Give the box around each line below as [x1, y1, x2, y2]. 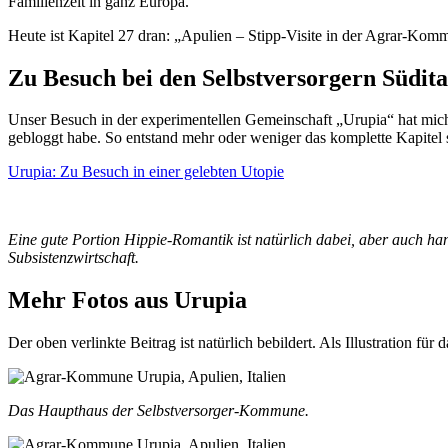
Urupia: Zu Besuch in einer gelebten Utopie [8, 163, 284, 181]
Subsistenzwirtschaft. [8, 249, 139, 267]
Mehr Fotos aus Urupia [8, 287, 247, 314]
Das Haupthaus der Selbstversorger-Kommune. [8, 402, 309, 420]
